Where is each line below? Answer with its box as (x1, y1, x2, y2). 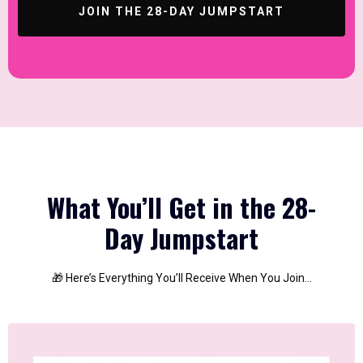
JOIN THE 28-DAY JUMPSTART (79, 5, 284, 18)
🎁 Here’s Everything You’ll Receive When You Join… (51, 271, 312, 284)
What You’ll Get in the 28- (47, 188, 316, 226)
